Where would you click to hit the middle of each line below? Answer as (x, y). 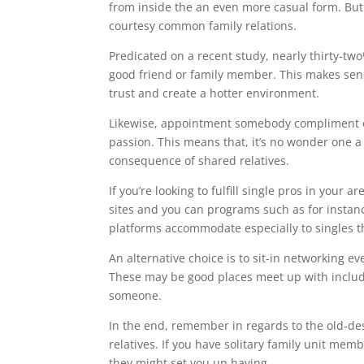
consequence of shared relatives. (199, 160)
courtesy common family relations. (203, 26)
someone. (136, 295)
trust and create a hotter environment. (214, 93)
